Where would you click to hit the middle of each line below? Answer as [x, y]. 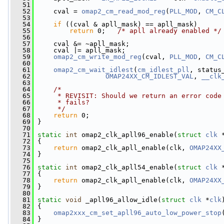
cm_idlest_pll [163, 70]
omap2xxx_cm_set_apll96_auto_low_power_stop [137, 213]
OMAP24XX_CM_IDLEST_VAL [149, 76]
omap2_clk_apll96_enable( [127, 135]
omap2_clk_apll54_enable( [127, 167]
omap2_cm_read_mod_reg [123, 11]
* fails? [63, 102]
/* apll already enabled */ [169, 31]
